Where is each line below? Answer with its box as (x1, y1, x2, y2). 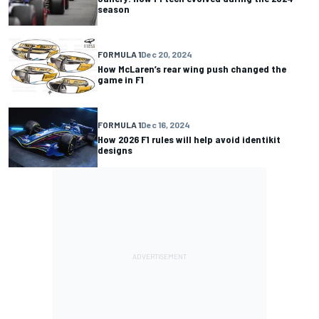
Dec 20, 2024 (141, 48, 192, 59)
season (98, 2, 130, 15)
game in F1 (98, 73, 144, 85)
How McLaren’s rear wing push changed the (98, 62, 286, 75)
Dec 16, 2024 (141, 119, 190, 130)
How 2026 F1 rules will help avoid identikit (98, 132, 281, 145)
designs (98, 143, 132, 156)
